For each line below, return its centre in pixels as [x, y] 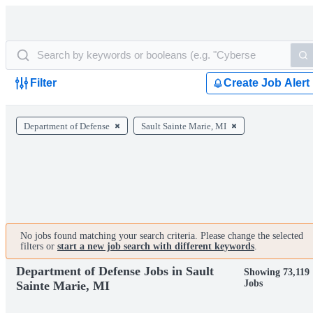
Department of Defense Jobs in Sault [115, 271]
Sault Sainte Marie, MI [184, 126]
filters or [39, 246]
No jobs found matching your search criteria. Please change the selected [162, 236]
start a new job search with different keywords [156, 246]
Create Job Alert [267, 83]
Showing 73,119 [276, 272]
